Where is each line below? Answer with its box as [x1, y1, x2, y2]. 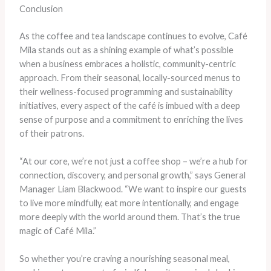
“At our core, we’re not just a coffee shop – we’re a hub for [19, 156, 248, 167]
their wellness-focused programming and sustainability [19, 86, 232, 97]
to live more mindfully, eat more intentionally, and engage [19, 198, 239, 209]
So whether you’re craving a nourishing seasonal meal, [19, 253, 230, 264]
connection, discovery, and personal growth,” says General [19, 170, 246, 181]
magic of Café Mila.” [19, 226, 96, 237]
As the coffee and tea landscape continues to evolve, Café [19, 30, 247, 41]
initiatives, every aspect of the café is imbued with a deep [19, 100, 240, 111]
